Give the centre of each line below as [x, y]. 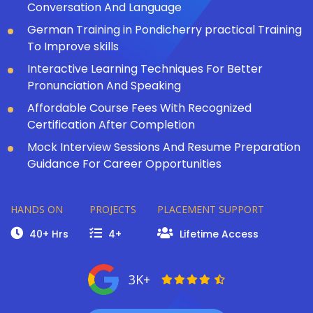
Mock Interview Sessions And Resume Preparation [164, 147]
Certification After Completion [111, 124]
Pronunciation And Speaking [104, 85]
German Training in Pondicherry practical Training [165, 29]
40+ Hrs [48, 234]
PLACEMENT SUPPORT [211, 209]
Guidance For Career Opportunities [124, 163]
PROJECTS [113, 209]
